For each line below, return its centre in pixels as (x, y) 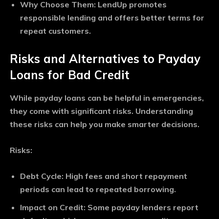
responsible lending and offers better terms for (112, 18)
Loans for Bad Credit (70, 75)
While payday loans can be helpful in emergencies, (107, 98)
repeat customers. (55, 31)
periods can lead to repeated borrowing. (98, 189)
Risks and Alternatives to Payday (105, 59)
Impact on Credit (52, 208)
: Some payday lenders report (141, 208)
